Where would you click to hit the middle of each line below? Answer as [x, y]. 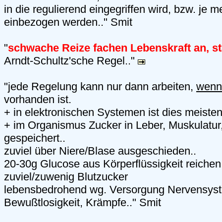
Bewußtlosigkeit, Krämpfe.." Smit [83, 203]
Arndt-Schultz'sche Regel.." [71, 61]
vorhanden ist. [38, 100]
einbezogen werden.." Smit [68, 22]
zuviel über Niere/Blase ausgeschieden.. [100, 151]
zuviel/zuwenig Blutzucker [66, 177]
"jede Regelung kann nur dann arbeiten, [100, 87]
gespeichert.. [35, 138]
